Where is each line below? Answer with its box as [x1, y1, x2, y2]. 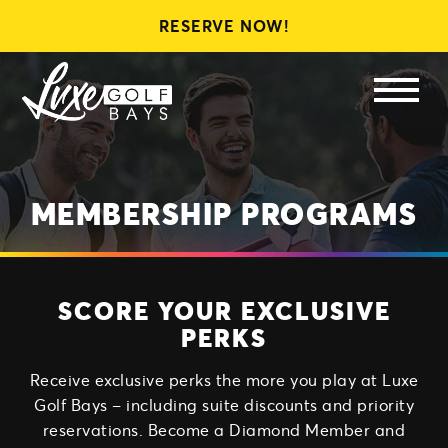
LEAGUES [165, 26, 283, 53]
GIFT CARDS [146, 106, 302, 133]
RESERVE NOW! [159, 15, 289, 36]
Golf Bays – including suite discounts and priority [34, 394, 414, 415]
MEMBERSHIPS [131, 66, 317, 93]
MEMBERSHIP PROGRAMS [30, 193, 418, 233]
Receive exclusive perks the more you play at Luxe [29, 369, 419, 390]
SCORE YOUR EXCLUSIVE [57, 293, 391, 327]
